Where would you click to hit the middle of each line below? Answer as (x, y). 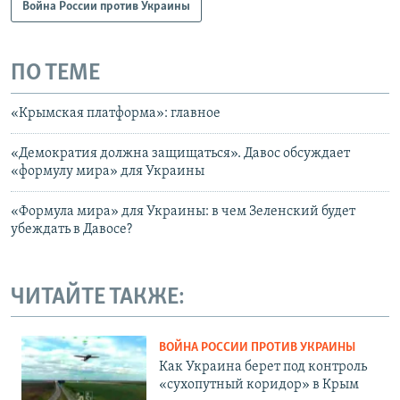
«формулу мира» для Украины (108, 171)
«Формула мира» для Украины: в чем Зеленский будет (183, 211)
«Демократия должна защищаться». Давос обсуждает (180, 153)
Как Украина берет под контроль (263, 367)
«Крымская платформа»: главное (116, 113)
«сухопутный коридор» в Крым (259, 385)
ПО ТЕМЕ (55, 74)
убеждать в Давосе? (71, 229)
